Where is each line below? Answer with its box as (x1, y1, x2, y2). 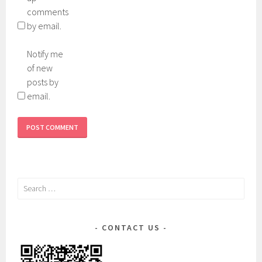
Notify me (27, 47, 64, 60)
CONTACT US (102, 222, 160, 233)
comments (27, 5, 69, 18)
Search (17, 178, 40, 189)
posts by (27, 75, 59, 88)
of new (27, 61, 53, 74)
